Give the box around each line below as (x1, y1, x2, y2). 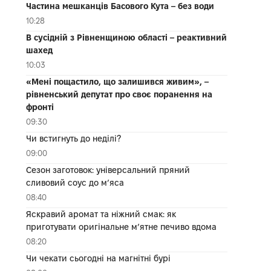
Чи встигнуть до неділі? (25, 133, 121, 143)
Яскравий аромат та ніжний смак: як (25, 209, 176, 219)
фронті (25, 102, 54, 112)
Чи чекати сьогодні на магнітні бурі (25, 253, 171, 263)
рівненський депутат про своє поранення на (25, 89, 212, 99)
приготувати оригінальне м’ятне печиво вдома (25, 221, 217, 232)
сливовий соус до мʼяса (25, 177, 124, 188)
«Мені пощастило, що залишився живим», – (25, 76, 209, 87)
